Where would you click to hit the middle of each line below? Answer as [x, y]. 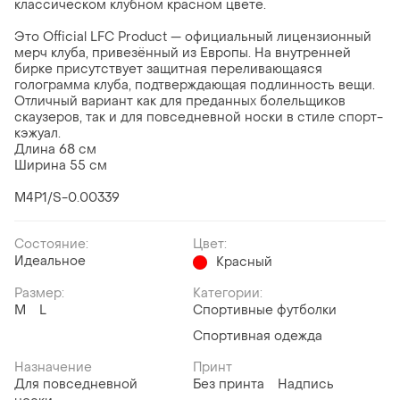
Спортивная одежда [258, 337]
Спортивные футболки [265, 311]
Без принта [229, 385]
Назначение [53, 368]
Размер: [39, 294]
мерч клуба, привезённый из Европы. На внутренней [183, 54]
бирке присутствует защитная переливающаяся [168, 70]
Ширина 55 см [61, 166]
